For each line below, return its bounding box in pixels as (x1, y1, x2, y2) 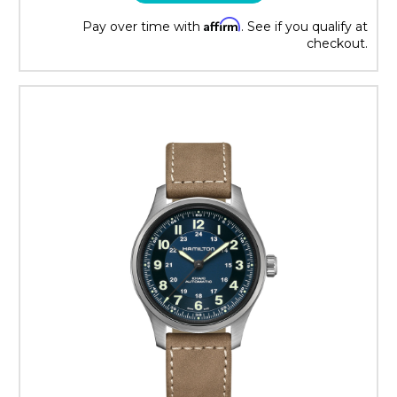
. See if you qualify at (241, 18, 368, 35)
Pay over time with (82, 18, 204, 35)
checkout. (307, 35, 368, 51)
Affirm (204, 16, 241, 32)
